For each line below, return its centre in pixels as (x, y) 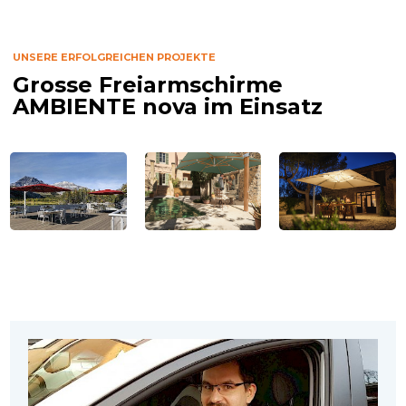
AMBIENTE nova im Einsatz (168, 106)
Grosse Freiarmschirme (148, 84)
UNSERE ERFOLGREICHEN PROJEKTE (114, 57)
